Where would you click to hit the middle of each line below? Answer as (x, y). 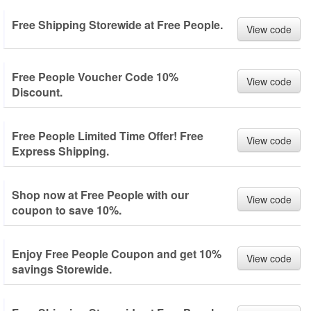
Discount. (37, 92)
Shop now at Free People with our (100, 195)
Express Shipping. (60, 151)
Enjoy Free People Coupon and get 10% (117, 254)
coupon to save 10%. (67, 210)
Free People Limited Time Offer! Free (108, 136)
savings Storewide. (62, 269)
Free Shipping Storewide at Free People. (117, 25)
